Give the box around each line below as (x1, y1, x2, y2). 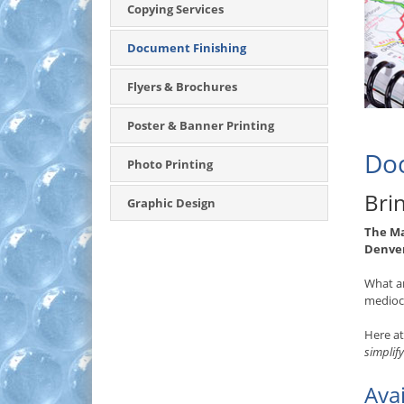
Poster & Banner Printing (127, 117, 274, 133)
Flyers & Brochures (127, 78, 237, 95)
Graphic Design (127, 195, 216, 211)
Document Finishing (127, 40, 246, 56)
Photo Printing (127, 156, 213, 172)
